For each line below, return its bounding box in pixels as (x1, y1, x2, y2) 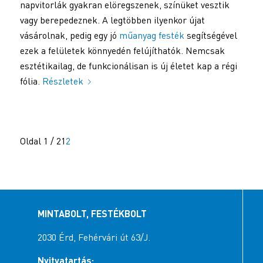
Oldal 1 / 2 (19, 134, 61, 147)
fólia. (19, 75, 42, 87)
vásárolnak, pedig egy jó (19, 29, 119, 42)
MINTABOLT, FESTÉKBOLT (37, 208, 147, 220)
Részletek (42, 75, 83, 87)
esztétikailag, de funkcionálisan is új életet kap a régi (19, 60, 237, 72)
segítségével (184, 29, 237, 42)
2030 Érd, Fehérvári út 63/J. (37, 231, 150, 243)
